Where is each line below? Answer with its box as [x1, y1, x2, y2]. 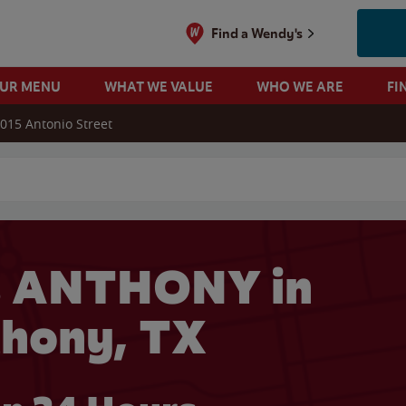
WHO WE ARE [256, 78, 343, 95]
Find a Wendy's [211, 24, 304, 42]
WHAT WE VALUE [103, 78, 213, 95]
